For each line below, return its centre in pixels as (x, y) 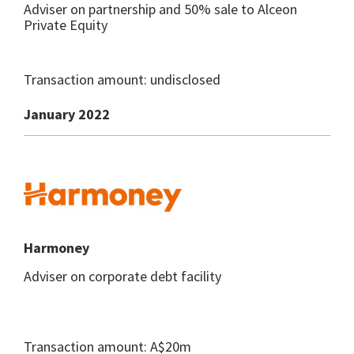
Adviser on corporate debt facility (122, 276)
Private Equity (66, 25)
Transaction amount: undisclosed (122, 79)
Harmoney (56, 248)
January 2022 (67, 114)
